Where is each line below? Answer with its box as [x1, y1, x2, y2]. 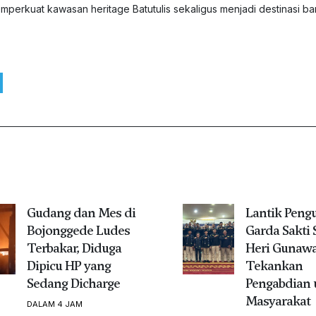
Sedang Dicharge [26, 274, 120, 292]
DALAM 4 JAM [26, 298, 83, 309]
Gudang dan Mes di [26, 203, 135, 221]
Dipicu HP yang [26, 256, 111, 274]
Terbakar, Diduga [26, 238, 121, 257]
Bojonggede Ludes [26, 221, 130, 239]
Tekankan [245, 256, 303, 274]
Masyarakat [245, 291, 310, 310]
